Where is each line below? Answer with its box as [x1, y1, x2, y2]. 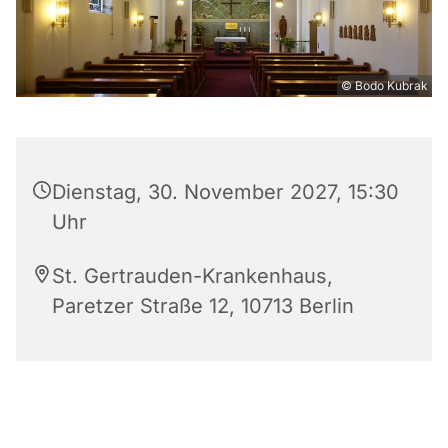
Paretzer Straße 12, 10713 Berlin [52, 293, 354, 318]
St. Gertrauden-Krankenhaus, [52, 263, 333, 288]
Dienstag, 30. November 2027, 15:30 [52, 179, 399, 204]
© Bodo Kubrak [341, 77, 428, 93]
